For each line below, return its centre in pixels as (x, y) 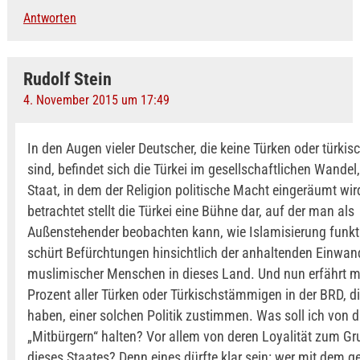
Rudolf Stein (67, 79)
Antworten (49, 18)
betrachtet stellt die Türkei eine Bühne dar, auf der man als (190, 211)
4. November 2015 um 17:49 (96, 100)
